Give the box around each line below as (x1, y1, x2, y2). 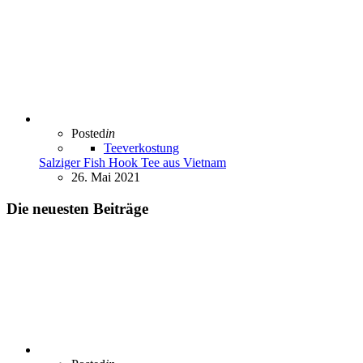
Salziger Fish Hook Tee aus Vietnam (39, 155, 226, 169)
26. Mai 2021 (71, 169, 140, 184)
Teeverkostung (104, 140, 179, 155)
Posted (71, 126, 105, 140)
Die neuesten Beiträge (6, 199, 148, 217)
